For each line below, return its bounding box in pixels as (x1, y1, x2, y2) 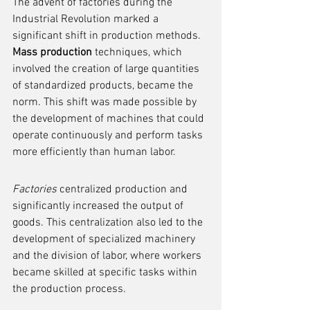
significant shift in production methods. (12, 29, 203, 43)
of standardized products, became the (12, 79, 196, 93)
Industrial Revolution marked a (12, 12, 161, 26)
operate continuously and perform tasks (12, 129, 206, 143)
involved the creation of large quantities (12, 62, 202, 76)
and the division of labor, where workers (12, 249, 204, 263)
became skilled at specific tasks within (12, 266, 200, 280)
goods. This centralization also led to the (12, 216, 206, 230)
